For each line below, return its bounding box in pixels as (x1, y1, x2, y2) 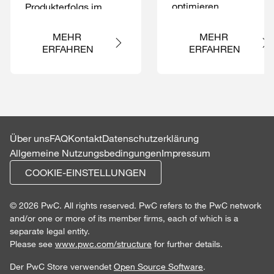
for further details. (152, 239, 223, 250)
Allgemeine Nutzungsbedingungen (10, 147, 161, 159)
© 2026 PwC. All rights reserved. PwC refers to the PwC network (10, 200, 261, 211)
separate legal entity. (10, 226, 90, 237)
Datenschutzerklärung (102, 132, 199, 144)
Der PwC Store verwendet (10, 261, 114, 272)
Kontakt (68, 132, 102, 144)
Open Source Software (114, 261, 203, 272)
